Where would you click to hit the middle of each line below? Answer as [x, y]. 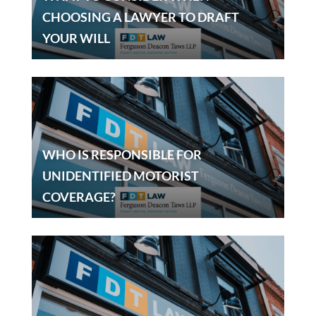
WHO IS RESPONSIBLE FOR [122, 155]
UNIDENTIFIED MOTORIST [120, 176]
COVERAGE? [79, 197]
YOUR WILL [76, 38]
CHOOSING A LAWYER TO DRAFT [140, 17]
